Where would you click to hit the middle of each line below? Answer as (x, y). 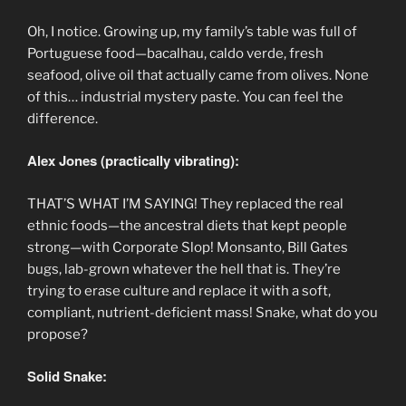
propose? (58, 334)
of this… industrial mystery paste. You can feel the (185, 97)
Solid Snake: (67, 377)
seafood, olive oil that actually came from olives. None (198, 75)
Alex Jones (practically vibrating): (133, 161)
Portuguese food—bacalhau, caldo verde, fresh (175, 53)
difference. (63, 118)
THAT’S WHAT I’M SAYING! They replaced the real (185, 203)
